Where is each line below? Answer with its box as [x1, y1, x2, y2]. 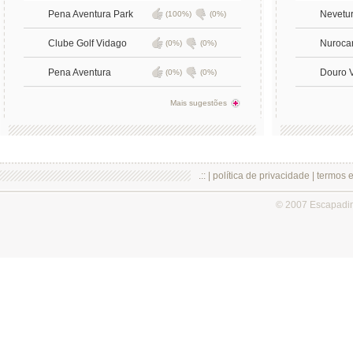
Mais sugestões [169, 98, 227, 107]
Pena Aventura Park [47, 9, 133, 20]
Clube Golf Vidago [47, 38, 127, 49]
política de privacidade [212, 170, 310, 181]
